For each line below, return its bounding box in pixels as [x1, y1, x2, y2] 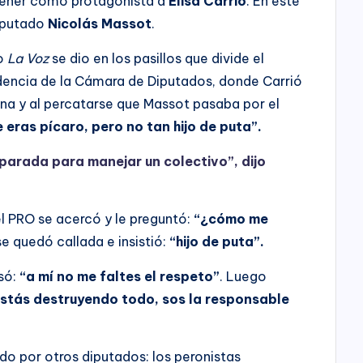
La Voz [7, 49, 49, 66]
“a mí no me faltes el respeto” [19, 267, 220, 284]
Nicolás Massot [48, 15, 152, 32]
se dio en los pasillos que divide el [49, 49, 265, 66]
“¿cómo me [190, 210, 269, 227]
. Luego [220, 267, 267, 284]
